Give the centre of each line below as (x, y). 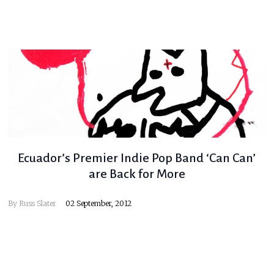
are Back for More (137, 174)
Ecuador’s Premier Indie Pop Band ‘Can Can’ (137, 158)
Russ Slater (38, 204)
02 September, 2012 (99, 204)
